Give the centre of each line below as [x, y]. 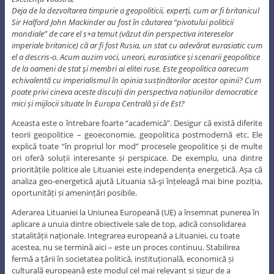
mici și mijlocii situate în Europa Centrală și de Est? [98, 103]
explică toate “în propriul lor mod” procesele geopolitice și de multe [137, 146]
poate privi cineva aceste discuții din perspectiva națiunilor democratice [134, 91]
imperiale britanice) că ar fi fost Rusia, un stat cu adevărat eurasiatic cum [137, 45]
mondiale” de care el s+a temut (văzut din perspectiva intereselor [122, 33]
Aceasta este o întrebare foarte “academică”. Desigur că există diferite [137, 123]
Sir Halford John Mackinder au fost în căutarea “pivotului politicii [122, 22]
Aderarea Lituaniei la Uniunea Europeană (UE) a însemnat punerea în [135, 212]
